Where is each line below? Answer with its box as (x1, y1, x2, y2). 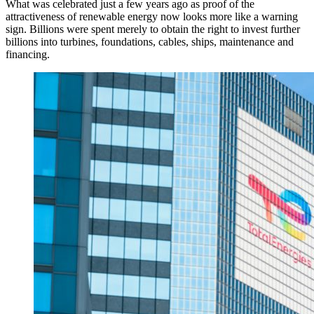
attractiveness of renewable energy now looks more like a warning (6, 10, 298, 22)
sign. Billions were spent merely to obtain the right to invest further (6, 22, 300, 35)
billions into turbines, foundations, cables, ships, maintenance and (6, 35, 294, 48)
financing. (6, 48, 50, 60)
